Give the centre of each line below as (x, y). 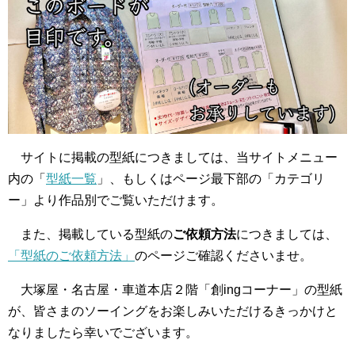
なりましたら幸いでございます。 (103, 332)
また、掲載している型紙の (90, 234)
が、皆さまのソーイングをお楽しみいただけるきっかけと (173, 311)
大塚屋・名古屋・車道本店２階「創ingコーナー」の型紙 (175, 289)
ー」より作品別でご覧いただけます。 (116, 200)
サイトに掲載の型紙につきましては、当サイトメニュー (173, 157)
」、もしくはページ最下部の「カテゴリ (211, 178)
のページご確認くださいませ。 (223, 255)
